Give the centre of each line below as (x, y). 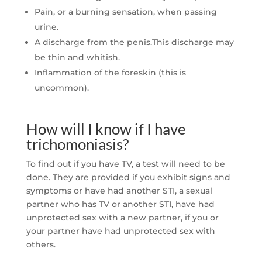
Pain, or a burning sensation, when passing (125, 12)
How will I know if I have (106, 129)
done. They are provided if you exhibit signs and (128, 177)
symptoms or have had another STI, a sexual (119, 191)
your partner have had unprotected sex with (120, 231)
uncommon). (61, 88)
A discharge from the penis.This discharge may (134, 42)
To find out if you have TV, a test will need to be (125, 164)
